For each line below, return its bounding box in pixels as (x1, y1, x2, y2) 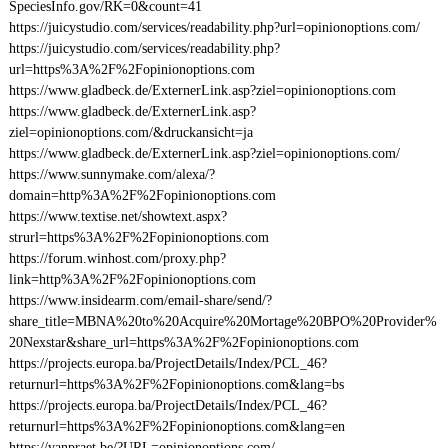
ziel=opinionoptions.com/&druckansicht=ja (8, 125, 253, 140)
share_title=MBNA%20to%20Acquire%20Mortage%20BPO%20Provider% (8, 314, 437, 329)
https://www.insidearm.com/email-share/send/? (8, 293, 272, 308)
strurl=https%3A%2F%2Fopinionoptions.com (8, 230, 269, 245)
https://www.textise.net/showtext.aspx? (8, 209, 227, 224)
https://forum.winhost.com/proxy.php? (8, 251, 226, 266)
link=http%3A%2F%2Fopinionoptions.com (8, 272, 256, 287)
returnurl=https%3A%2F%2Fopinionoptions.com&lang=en (8, 419, 345, 434)
